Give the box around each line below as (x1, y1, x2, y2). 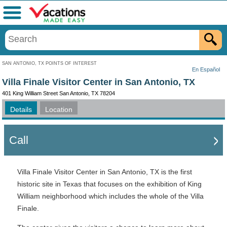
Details (10, 105, 32, 113)
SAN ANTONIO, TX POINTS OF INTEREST (2, 61, 97, 66)
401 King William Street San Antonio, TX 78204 (2, 90, 115, 96)
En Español (192, 66, 220, 72)
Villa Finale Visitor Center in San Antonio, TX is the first (17, 168, 192, 176)
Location (45, 105, 72, 113)
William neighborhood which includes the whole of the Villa (17, 192, 204, 200)
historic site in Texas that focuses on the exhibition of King (17, 180, 202, 188)
